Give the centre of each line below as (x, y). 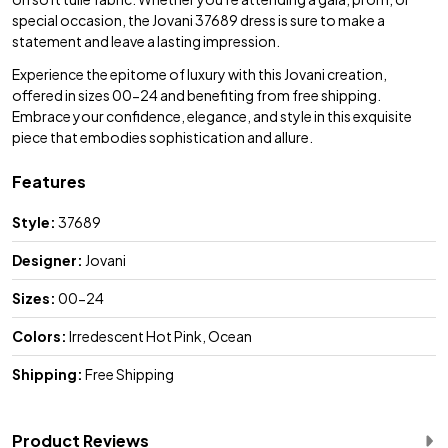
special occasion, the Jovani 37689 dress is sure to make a (198, 19)
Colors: (39, 335)
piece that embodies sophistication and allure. (162, 136)
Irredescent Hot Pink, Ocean (159, 335)
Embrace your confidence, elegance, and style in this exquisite (212, 115)
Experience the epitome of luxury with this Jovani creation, (199, 73)
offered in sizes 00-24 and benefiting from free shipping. (196, 94)
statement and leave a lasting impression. (146, 40)
